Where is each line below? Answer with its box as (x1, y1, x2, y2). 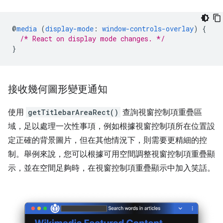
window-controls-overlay (102, 23, 194, 33)
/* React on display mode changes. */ (20, 33, 165, 43)
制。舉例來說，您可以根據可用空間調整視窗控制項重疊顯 (8, 149, 215, 159)
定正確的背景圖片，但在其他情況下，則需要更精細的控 (8, 135, 207, 145)
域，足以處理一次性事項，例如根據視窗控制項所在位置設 (8, 121, 215, 131)
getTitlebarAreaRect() (28, 107, 118, 117)
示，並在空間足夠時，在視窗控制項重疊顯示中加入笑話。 (8, 163, 215, 173)
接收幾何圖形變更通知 (8, 83, 108, 96)
